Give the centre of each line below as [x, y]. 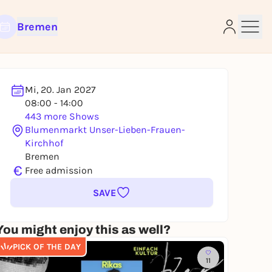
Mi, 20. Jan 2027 [60, 90]
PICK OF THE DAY [47, 246]
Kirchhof [44, 143]
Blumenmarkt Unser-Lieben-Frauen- [105, 130]
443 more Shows [62, 116]
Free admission [59, 170]
